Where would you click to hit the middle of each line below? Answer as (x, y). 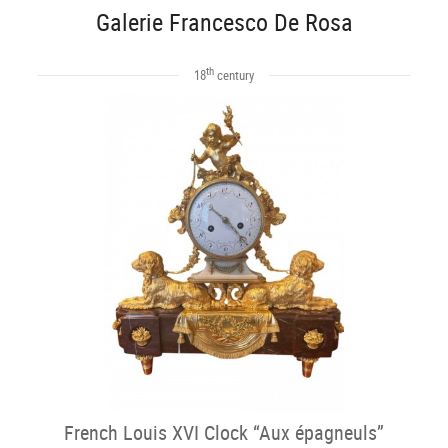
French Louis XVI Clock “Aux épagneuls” (224, 432)
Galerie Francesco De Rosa (224, 22)
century (234, 75)
